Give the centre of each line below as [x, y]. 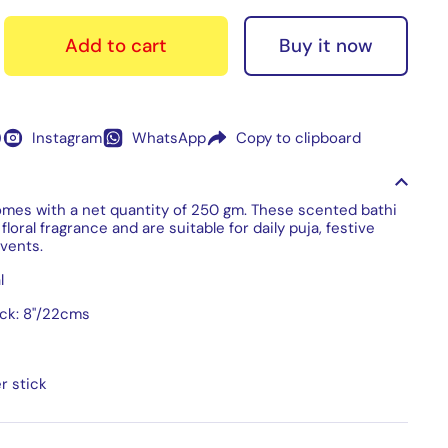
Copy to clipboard [298, 138]
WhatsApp [169, 138]
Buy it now [325, 45]
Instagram [67, 138]
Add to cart [116, 46]
